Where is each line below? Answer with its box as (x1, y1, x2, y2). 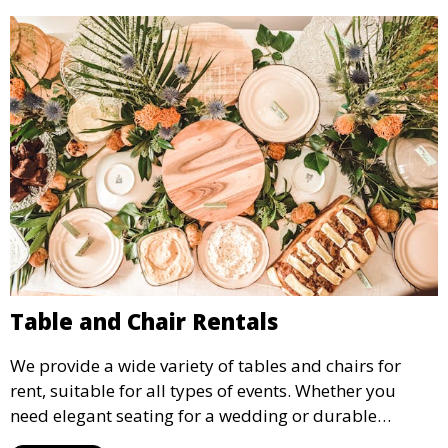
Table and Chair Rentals (10, 305, 278, 336)
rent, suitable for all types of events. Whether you (10, 378, 396, 402)
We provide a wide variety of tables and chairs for (10, 353, 401, 377)
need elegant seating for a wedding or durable (10, 403, 377, 427)
